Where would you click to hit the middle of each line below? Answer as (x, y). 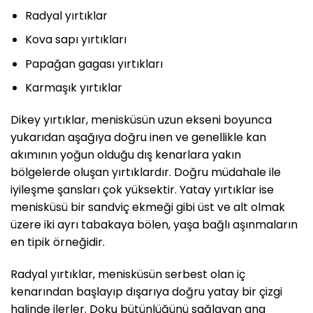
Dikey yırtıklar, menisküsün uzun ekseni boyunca (141, 120)
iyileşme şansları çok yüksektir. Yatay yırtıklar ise (142, 190)
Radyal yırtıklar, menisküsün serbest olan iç (128, 274)
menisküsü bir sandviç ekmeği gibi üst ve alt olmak (148, 208)
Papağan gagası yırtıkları (94, 64)
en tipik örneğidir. (58, 242)
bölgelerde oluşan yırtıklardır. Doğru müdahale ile (146, 173)
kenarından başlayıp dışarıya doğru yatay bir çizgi (146, 291)
